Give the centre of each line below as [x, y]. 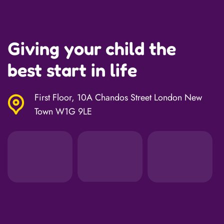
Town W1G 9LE [63, 111]
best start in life [72, 70]
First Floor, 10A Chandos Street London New [118, 97]
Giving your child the [92, 48]
